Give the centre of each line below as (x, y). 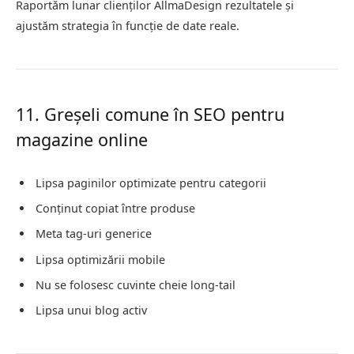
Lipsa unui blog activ (91, 311)
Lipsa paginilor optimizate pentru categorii (151, 183)
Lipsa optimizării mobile (100, 259)
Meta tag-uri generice (94, 234)
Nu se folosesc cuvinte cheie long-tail (136, 285)
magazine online (82, 139)
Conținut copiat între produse (115, 209)
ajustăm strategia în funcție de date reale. (128, 25)
